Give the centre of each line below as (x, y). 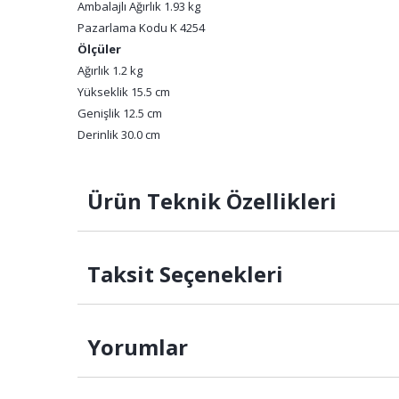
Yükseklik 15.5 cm (124, 92)
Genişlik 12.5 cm (120, 113)
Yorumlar (135, 347)
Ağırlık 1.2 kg (110, 70)
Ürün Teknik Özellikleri (209, 201)
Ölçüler (99, 49)
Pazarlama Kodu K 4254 (141, 28)
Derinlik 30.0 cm (119, 134)
